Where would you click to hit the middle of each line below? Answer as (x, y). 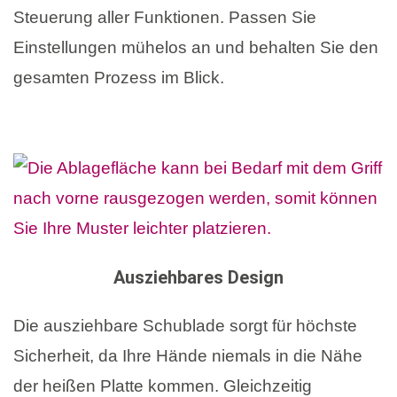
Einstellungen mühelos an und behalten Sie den (196, 47)
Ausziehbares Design (198, 278)
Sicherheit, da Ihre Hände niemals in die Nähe (188, 356)
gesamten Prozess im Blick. (119, 77)
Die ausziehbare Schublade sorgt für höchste (185, 326)
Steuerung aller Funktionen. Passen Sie (165, 17)
